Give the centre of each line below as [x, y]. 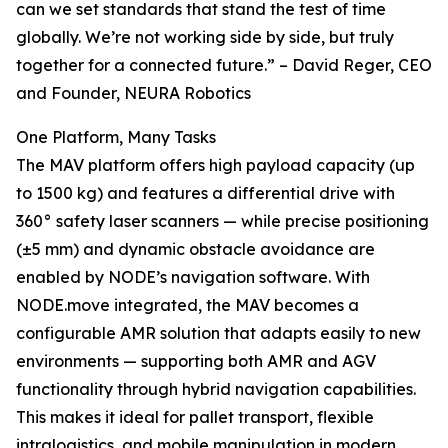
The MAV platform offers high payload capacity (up [215, 165]
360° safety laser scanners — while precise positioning [222, 221]
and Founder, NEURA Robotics [133, 93]
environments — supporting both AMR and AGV [196, 361]
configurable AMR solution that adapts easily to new [218, 333]
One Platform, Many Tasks [116, 137]
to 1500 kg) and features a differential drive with [205, 193]
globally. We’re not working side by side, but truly [205, 37]
